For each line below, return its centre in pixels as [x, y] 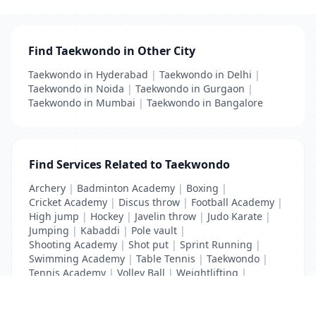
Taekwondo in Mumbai [82, 103]
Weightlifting [207, 273]
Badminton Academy [126, 188]
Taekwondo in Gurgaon [190, 89]
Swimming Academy [77, 259]
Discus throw [149, 202]
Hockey [107, 216]
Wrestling [52, 287]
